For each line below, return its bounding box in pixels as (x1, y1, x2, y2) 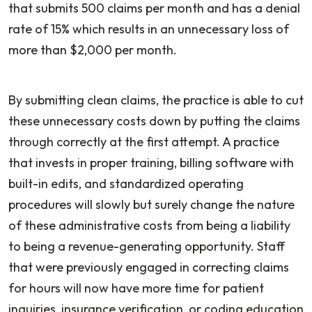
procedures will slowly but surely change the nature (8, 196, 295, 212)
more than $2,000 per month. (8, 41, 180, 58)
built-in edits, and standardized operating (8, 175, 244, 192)
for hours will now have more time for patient (8, 279, 264, 296)
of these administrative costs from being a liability (8, 217, 290, 233)
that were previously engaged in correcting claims (8, 258, 289, 275)
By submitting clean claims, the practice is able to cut (8, 91, 304, 108)
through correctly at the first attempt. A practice (8, 133, 279, 150)
